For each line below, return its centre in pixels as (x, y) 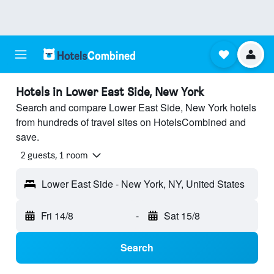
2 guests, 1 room (54, 155)
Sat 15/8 (182, 216)
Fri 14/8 (57, 216)
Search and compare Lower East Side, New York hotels (136, 107)
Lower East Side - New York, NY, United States (143, 184)
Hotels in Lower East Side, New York (110, 92)
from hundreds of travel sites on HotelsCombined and (131, 122)
